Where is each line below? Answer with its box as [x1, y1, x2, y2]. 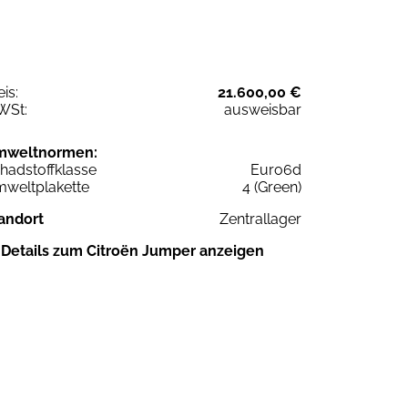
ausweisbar [224, 101, 301, 119]
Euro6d [250, 161, 301, 179]
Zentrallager [219, 210, 301, 229]
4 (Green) [242, 178, 301, 197]
